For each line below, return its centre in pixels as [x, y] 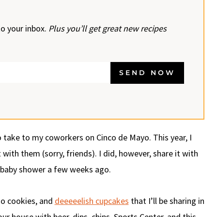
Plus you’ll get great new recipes [108, 28]
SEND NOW [147, 72]
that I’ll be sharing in [166, 201]
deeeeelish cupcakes [92, 201]
